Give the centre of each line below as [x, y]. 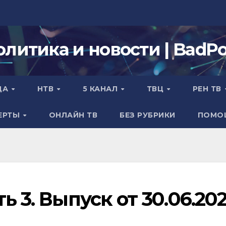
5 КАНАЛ [101, 89]
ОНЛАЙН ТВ [73, 115]
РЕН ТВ [208, 89]
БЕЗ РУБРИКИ [148, 115]
